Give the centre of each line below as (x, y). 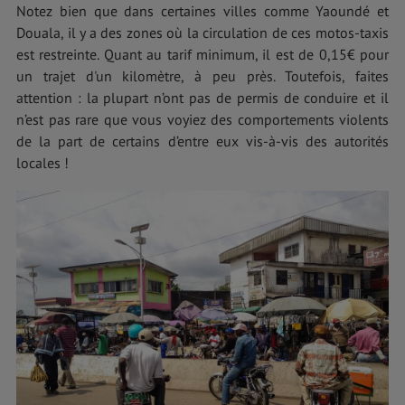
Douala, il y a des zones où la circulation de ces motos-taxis (202, 32)
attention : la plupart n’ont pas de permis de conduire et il (202, 97)
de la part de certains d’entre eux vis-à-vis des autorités (202, 141)
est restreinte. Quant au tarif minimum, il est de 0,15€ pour (202, 54)
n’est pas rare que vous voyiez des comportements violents (202, 119)
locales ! (42, 162)
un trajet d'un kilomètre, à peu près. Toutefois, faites (202, 75)
